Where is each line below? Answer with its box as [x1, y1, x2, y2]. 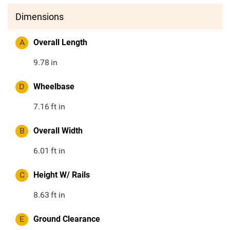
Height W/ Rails [33, 170, 90, 180]
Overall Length [33, 37, 87, 48]
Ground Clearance [33, 214, 100, 224]
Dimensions [15, 11, 64, 23]
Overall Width [33, 126, 83, 136]
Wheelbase [33, 82, 74, 92]
